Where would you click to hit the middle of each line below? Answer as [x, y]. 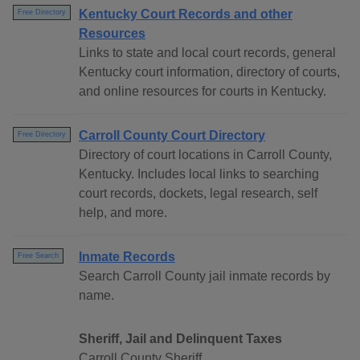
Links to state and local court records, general [207, 53]
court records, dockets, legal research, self [198, 194]
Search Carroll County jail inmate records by [205, 276]
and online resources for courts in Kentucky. [202, 92]
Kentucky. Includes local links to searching [199, 174]
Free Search [38, 256]
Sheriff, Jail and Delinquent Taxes [180, 339]
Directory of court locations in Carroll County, [205, 155]
